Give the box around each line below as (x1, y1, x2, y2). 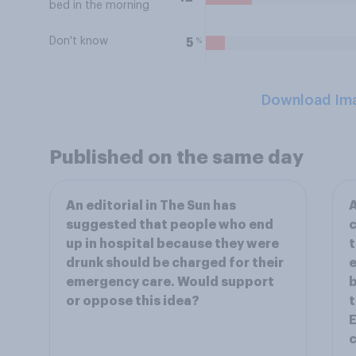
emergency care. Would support (66, 276, 274, 288)
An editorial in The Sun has (66, 199, 236, 212)
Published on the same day (49, 148, 304, 167)
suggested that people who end (66, 219, 273, 231)
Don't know (49, 36, 108, 47)
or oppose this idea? (66, 295, 199, 308)
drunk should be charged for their (66, 257, 284, 269)
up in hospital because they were (66, 238, 279, 250)
